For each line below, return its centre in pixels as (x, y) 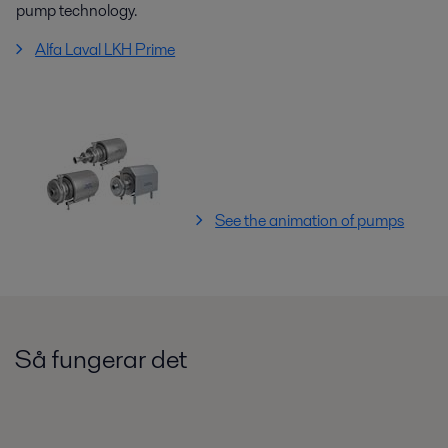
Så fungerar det (101, 359)
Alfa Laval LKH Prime (105, 50)
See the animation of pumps (310, 221)
